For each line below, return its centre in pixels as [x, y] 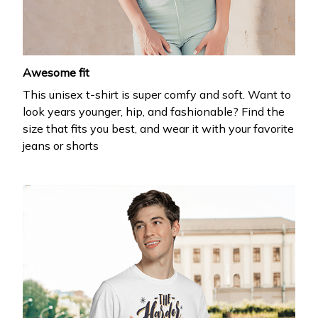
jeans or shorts [61, 145]
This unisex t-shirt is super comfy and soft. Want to [157, 94]
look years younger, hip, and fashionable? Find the [154, 111]
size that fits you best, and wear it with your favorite [158, 128]
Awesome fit [56, 73]
